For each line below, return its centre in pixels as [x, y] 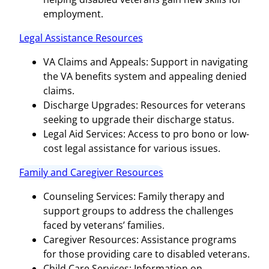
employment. [73, 14]
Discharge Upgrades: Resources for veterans [144, 105]
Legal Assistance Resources [81, 38]
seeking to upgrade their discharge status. [139, 119]
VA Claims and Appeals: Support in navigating [146, 62]
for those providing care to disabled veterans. [147, 254]
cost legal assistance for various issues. [132, 148]
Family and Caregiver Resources [91, 172]
